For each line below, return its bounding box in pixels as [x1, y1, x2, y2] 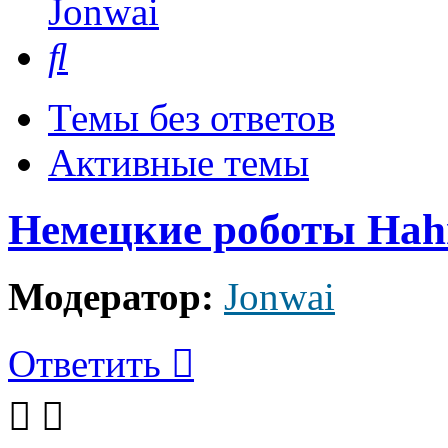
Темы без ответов [48, 96, 335, 140]
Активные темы [48, 141, 309, 185]
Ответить [8, 342, 161, 386]
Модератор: [8, 275, 214, 319]
